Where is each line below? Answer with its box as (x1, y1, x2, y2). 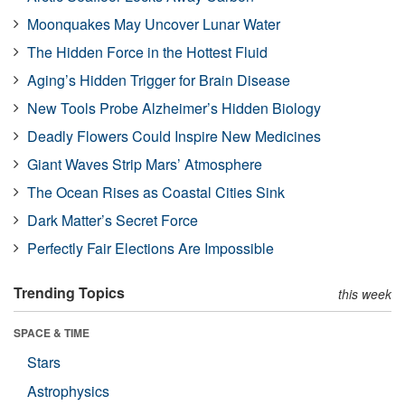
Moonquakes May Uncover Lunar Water (27, 13, 280, 34)
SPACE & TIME (14, 324, 89, 341)
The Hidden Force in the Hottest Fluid (27, 41, 268, 62)
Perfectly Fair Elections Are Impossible (27, 237, 274, 259)
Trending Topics (14, 281, 125, 303)
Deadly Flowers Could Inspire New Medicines (27, 125, 321, 146)
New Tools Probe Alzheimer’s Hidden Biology (27, 97, 321, 118)
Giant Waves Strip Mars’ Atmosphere (27, 153, 262, 174)
